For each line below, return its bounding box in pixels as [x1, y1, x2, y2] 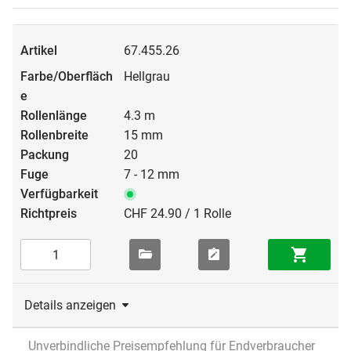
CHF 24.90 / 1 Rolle [124, 206, 231, 222]
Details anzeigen [24, 298, 116, 313]
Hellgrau [124, 69, 170, 85]
